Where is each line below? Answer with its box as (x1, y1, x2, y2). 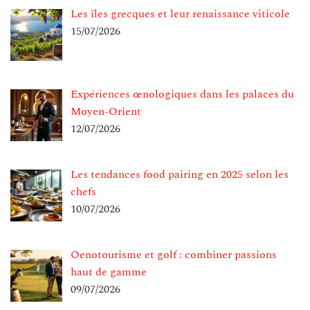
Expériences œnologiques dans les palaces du (71, 86, 294, 103)
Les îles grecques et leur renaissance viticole (71, 6, 290, 23)
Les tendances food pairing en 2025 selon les (71, 166, 289, 183)
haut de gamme (71, 263, 147, 280)
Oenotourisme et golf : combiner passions (71, 246, 277, 263)
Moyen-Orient (71, 103, 141, 120)
